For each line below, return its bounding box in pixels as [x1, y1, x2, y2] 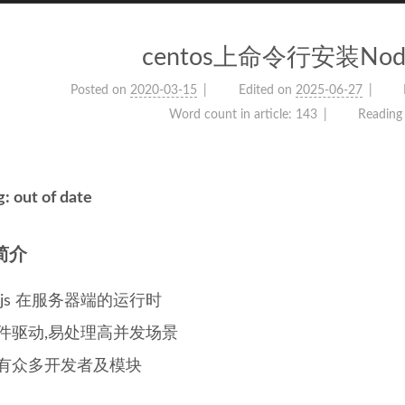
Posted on [71, 84, 127, 97]
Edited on [238, 84, 292, 97]
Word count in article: [168, 108, 296, 121]
